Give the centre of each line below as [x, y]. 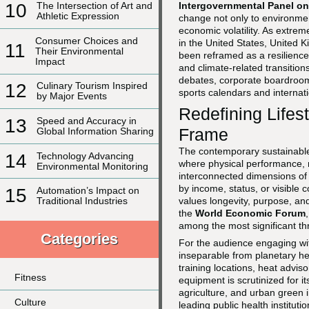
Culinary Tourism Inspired [92, 86]
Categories [79, 239]
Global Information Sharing [95, 131]
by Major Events [72, 96]
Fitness [30, 278]
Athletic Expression [78, 16]
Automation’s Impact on [88, 191]
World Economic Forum [250, 213]
